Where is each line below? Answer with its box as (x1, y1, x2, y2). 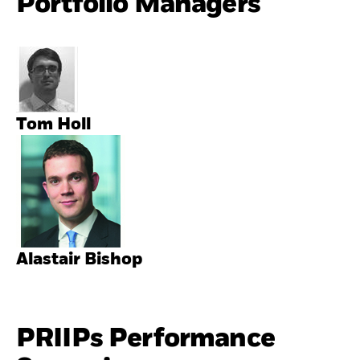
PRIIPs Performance (16, 325, 275, 352)
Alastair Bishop (16, 251, 142, 268)
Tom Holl (16, 116, 91, 133)
